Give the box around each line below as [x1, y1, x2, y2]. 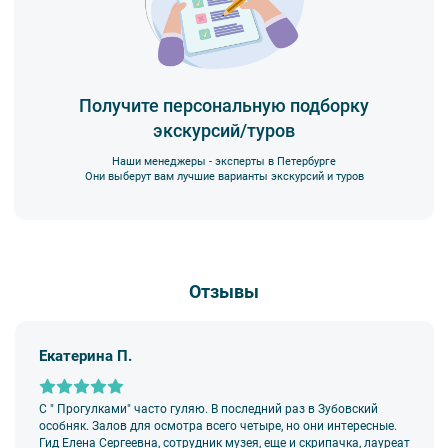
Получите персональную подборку [79, 94, 369, 116]
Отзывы [189, 281, 259, 303]
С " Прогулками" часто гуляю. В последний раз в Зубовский [39, 401, 379, 416]
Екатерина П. [39, 346, 133, 365]
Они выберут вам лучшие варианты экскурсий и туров [84, 169, 364, 183]
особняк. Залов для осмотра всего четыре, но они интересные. [39, 418, 398, 433]
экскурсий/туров [153, 119, 295, 141]
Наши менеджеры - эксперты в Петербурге [112, 154, 336, 168]
